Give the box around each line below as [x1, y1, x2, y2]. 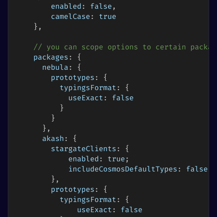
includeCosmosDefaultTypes [68, 165, 177, 174]
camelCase [51, 12, 90, 22]
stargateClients [51, 144, 116, 154]
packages [33, 53, 68, 62]
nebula [42, 63, 68, 73]
